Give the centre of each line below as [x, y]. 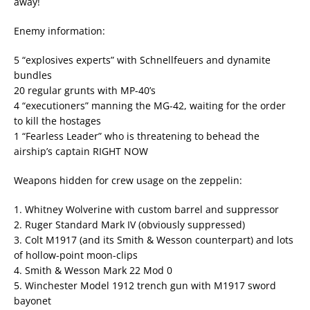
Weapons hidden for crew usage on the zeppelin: [128, 181]
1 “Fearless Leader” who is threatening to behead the [137, 136]
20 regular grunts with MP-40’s [85, 91]
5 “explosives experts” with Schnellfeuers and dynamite [142, 60]
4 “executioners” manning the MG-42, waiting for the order [150, 106]
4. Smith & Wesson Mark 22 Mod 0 [93, 271]
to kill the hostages [57, 121]
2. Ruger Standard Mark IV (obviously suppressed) [129, 225]
